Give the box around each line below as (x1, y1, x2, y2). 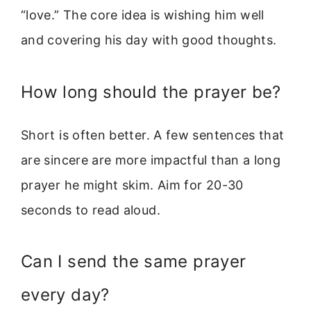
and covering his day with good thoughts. (21, 33, 277, 48)
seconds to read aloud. (21, 202, 160, 217)
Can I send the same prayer (21, 251, 246, 272)
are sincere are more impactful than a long (21, 152, 281, 167)
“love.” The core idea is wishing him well (21, 8, 264, 23)
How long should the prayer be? (21, 81, 281, 102)
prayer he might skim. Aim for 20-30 (21, 177, 244, 192)
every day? (21, 285, 110, 305)
